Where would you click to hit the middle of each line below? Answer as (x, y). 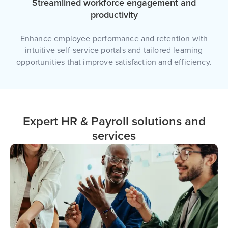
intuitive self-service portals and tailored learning (114, 51)
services (114, 136)
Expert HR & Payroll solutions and (114, 122)
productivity (114, 15)
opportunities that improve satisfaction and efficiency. (114, 62)
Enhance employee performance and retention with (114, 39)
